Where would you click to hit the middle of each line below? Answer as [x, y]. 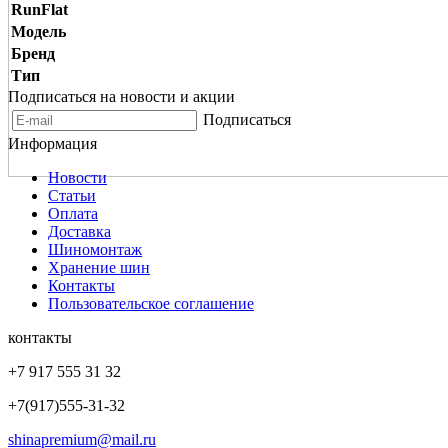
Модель [38, 31]
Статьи [72, 195]
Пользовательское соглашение [151, 303]
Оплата [73, 213]
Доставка [79, 231]
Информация [52, 143]
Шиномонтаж [95, 249]
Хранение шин [99, 267]
